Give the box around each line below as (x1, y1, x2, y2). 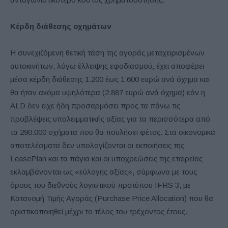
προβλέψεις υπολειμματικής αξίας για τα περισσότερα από (10, 115, 210, 124)
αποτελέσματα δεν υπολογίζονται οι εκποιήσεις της (10, 141, 184, 150)
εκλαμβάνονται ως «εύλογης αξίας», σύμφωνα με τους (10, 167, 197, 177)
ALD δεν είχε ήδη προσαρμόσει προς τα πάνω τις (10, 101, 180, 110)
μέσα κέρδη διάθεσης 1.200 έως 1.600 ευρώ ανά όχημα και (10, 75, 210, 84)
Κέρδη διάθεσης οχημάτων (10, 22, 111, 31)
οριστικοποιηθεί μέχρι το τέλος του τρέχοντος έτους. (10, 207, 187, 216)
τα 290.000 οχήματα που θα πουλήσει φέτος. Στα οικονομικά (10, 128, 215, 137)
